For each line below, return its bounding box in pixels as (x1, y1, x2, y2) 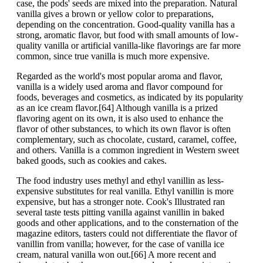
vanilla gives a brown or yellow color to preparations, (16, 9, 214, 19)
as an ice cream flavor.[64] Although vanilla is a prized (16, 103, 218, 113)
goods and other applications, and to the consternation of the (16, 218, 238, 228)
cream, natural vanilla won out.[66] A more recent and (16, 249, 216, 260)
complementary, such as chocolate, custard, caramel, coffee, (16, 134, 237, 145)
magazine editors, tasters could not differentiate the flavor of (16, 228, 237, 239)
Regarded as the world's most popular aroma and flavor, (16, 71, 222, 82)
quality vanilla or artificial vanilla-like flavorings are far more (16, 41, 241, 51)
